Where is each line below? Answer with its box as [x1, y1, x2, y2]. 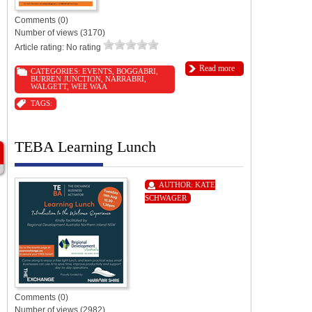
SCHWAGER [145, 193, 187, 202]
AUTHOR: [159, 180, 195, 189]
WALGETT [31, 81, 67, 91]
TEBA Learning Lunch [15, 137, 156, 155]
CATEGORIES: [31, 66, 82, 75]
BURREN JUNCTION [31, 74, 101, 83]
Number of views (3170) [15, 27, 105, 38]
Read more [199, 63, 235, 73]
